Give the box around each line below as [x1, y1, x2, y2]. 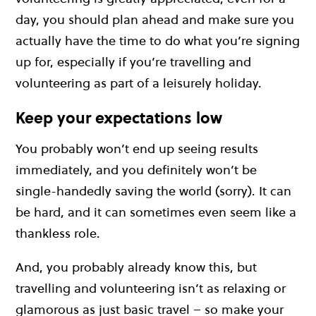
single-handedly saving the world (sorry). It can [16, 181, 291, 200]
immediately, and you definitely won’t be [16, 160, 257, 178]
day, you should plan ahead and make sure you [16, 11, 294, 29]
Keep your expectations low [16, 107, 222, 129]
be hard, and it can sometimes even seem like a [16, 202, 296, 221]
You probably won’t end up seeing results [16, 139, 258, 157]
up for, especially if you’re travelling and [16, 53, 251, 71]
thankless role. [16, 224, 100, 242]
